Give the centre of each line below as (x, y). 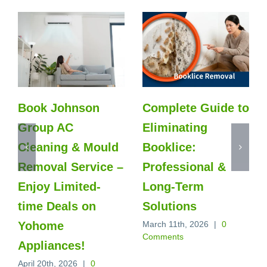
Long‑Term (173, 187)
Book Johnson (59, 108)
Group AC (46, 128)
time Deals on (57, 207)
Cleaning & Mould (68, 148)
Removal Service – (71, 167)
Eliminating (175, 128)
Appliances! (52, 246)
